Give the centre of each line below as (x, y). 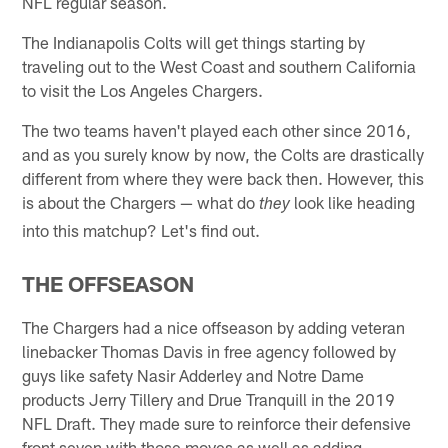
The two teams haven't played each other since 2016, (217, 129)
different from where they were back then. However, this (223, 177)
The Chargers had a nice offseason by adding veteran (214, 326)
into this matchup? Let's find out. (141, 229)
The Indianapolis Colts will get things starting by (194, 41)
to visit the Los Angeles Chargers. (143, 89)
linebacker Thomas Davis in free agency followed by (209, 350)
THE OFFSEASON (108, 283)
